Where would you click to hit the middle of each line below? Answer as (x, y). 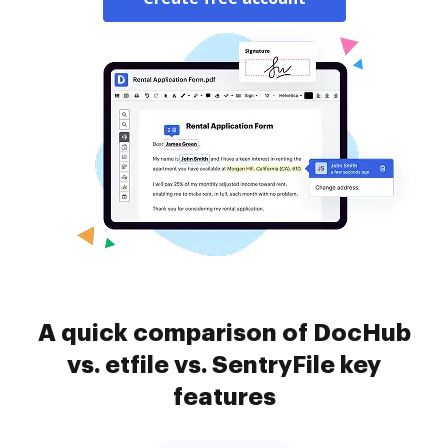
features (224, 397)
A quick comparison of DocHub (224, 333)
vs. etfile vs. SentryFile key (224, 365)
